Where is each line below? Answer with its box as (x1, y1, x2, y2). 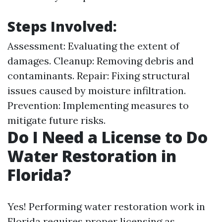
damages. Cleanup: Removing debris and (7, 54, 194, 67)
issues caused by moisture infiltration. (7, 84, 186, 97)
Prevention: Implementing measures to (7, 99, 189, 111)
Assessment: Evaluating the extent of (7, 39, 179, 52)
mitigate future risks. (7, 113, 106, 126)
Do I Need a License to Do (7, 126, 208, 148)
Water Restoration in (7, 145, 176, 166)
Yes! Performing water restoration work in (7, 200, 205, 213)
